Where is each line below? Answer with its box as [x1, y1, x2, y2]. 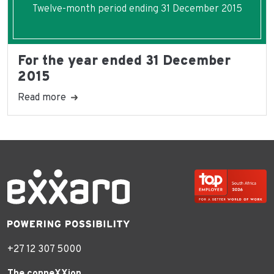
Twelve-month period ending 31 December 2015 [32, 2, 242, 15]
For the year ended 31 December [18, 52, 231, 70]
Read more [18, 91, 66, 104]
